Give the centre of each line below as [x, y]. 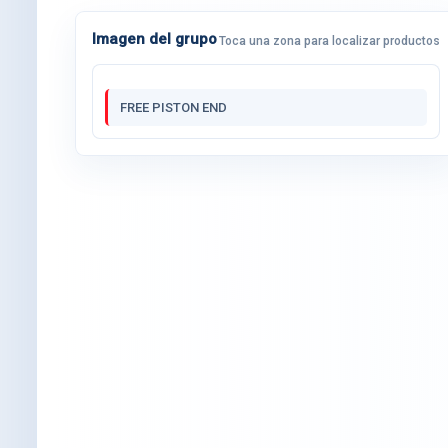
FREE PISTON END [173, 107]
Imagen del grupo [154, 38]
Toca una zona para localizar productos [329, 40]
